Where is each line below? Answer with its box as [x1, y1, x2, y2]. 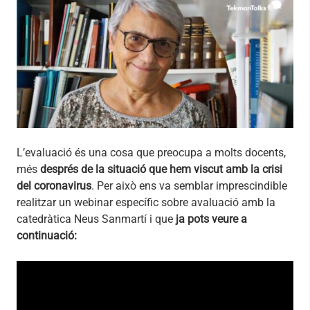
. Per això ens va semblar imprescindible [91, 179, 287, 193]
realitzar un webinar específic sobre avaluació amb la [17, 196, 275, 210]
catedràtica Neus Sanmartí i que [17, 212, 176, 226]
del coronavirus [17, 179, 91, 193]
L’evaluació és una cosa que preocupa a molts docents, [17, 146, 286, 160]
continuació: [17, 229, 77, 243]
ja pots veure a [176, 212, 247, 226]
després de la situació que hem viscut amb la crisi [40, 163, 282, 176]
